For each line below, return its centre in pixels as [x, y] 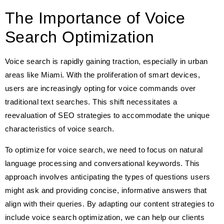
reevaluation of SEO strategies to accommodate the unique [107, 115]
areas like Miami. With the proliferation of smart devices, [103, 75]
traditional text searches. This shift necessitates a [91, 102]
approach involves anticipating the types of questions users [108, 176]
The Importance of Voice [95, 18]
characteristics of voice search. [60, 129]
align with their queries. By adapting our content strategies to [110, 203]
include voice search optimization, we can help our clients [105, 217]
